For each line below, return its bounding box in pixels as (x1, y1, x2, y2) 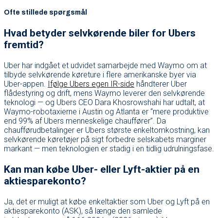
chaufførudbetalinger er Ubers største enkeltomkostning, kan (4, 125, 210, 135)
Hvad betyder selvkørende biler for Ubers (4, 27, 196, 39)
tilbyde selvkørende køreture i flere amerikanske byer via (4, 70, 196, 79)
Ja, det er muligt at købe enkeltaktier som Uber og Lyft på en (4, 197, 210, 206)
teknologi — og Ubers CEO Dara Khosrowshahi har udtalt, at (4, 97, 205, 107)
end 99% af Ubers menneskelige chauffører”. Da (4, 116, 166, 126)
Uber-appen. (4, 79, 48, 89)
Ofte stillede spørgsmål (4, 8, 87, 16)
